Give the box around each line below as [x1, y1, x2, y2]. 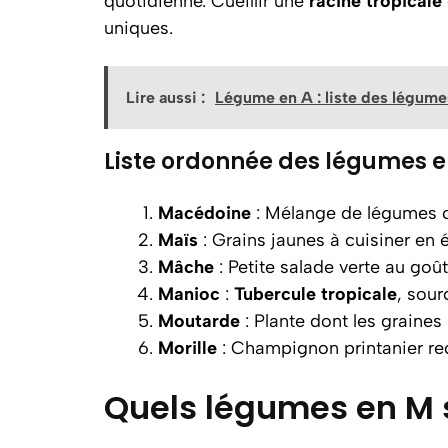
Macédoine [158, 201, 251, 224]
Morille [158, 336, 217, 359]
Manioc [158, 282, 220, 305]
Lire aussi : [126, 87, 205, 107]
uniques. [104, 16, 173, 39]
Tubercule [234, 282, 316, 305]
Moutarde [158, 309, 240, 332]
